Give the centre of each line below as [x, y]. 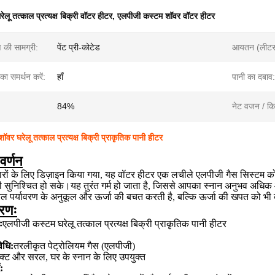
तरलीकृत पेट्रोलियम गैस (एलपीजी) [74, 246]
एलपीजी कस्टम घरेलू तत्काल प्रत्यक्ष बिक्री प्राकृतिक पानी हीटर [114, 224]
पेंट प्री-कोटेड [79, 47]
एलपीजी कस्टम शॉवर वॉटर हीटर [166, 16]
